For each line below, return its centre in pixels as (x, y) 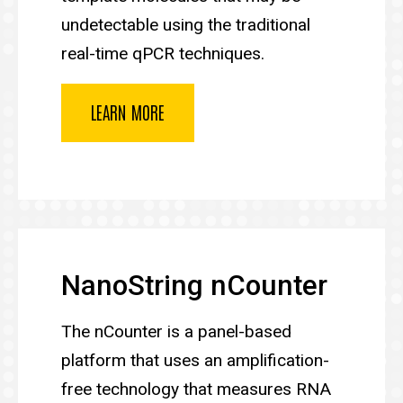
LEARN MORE (128, 111)
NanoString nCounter (194, 285)
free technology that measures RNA (196, 389)
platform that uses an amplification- (195, 360)
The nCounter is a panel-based (176, 331)
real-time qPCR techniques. (163, 53)
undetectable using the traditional (186, 24)
